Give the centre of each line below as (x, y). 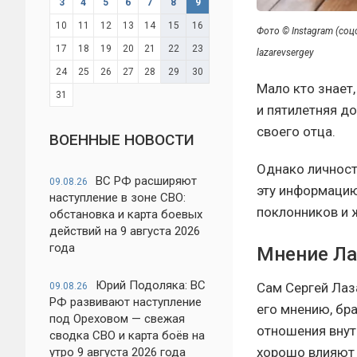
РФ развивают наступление (126, 302)
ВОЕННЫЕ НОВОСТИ (122, 140)
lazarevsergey (286, 53)
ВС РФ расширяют (146, 181)
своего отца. (296, 132)
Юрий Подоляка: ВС (151, 285)
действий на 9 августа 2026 (125, 231)
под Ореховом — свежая (117, 319)
